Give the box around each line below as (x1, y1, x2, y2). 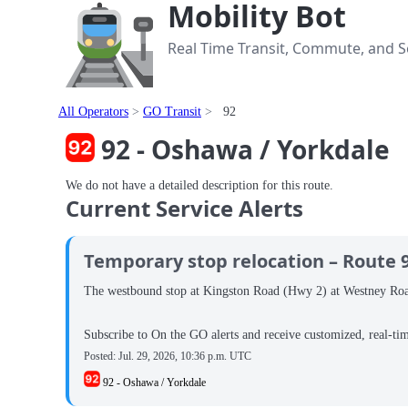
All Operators (58, 105, 128, 118)
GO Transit (143, 105, 201, 118)
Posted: (84, 349, 118, 362)
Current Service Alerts (66, 193, 303, 223)
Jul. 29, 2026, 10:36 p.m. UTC (118, 349, 251, 362)
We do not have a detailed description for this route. (66, 178, 333, 192)
